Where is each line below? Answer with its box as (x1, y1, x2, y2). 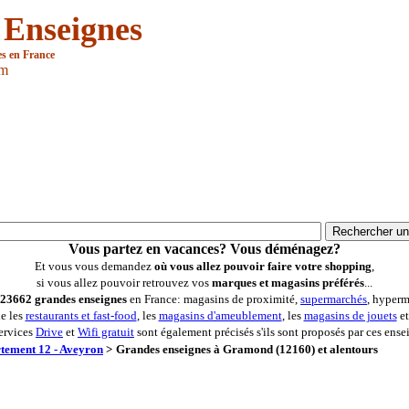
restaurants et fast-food (25, 309, 137, 322)
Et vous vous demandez (35, 259, 154, 273)
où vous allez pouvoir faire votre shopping (154, 259, 372, 273)
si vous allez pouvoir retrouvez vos (37, 276, 212, 289)
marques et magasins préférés (212, 276, 364, 289)
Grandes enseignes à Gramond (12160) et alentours (116, 342, 378, 356)
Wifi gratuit (78, 325, 134, 339)
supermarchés (300, 292, 367, 306)
